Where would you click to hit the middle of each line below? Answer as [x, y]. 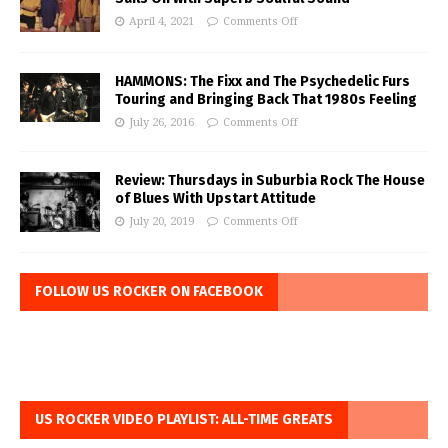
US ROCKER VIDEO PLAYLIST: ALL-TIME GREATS [184, 420]
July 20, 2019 [161, 222]
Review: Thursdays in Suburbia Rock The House [270, 181]
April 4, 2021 [161, 22]
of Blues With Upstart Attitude [215, 199]
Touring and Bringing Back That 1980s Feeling [266, 100]
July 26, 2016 [161, 123]
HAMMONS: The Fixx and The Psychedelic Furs [262, 82]
